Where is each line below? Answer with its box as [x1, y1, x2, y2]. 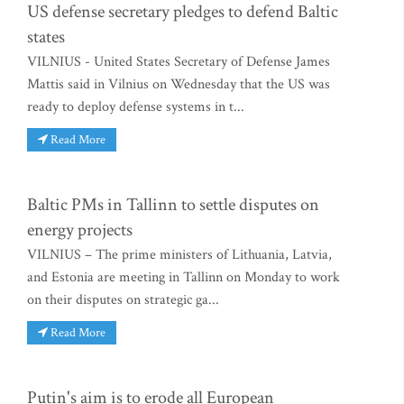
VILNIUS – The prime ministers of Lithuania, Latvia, [27, 245, 332, 265]
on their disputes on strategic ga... [27, 290, 219, 310]
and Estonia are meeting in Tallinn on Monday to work [27, 268, 340, 288]
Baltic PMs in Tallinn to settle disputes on [27, 193, 319, 217]
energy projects [27, 218, 133, 243]
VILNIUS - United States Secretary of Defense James [27, 52, 330, 72]
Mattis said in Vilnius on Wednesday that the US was [27, 75, 330, 95]
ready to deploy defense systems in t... [27, 97, 244, 117]
